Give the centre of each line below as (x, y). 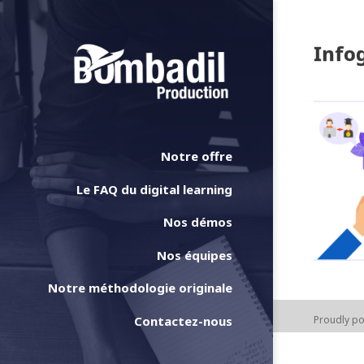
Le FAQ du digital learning (154, 189)
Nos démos (198, 222)
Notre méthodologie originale (140, 288)
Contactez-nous (183, 321)
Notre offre (197, 156)
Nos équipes (195, 255)
